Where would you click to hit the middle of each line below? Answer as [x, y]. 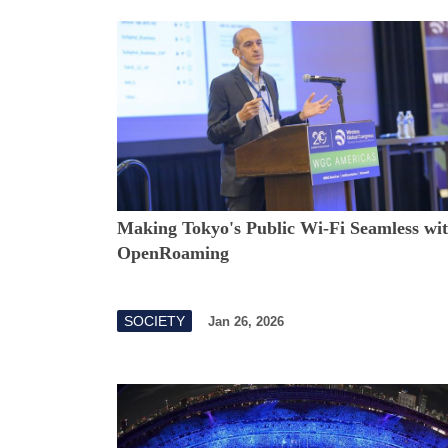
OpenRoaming [173, 253]
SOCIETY [154, 321]
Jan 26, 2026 [246, 321]
